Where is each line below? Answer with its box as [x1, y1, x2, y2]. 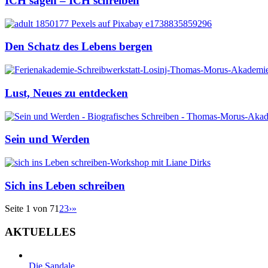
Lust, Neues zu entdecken [5, 86, 128, 99]
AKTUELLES [5, 226, 76, 239]
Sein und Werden [5, 133, 90, 146]
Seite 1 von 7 [5, 203, 54, 214]
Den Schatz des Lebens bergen [5, 40, 153, 53]
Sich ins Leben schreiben [5, 179, 125, 192]
